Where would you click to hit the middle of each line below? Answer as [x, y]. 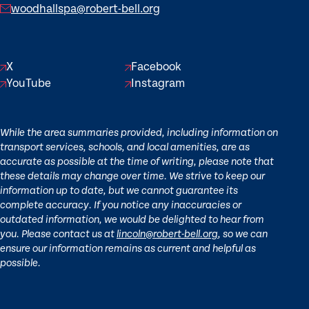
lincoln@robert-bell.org [167, 235]
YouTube [28, 84]
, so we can [243, 235]
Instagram [158, 84]
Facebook [157, 67]
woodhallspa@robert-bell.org [86, 9]
